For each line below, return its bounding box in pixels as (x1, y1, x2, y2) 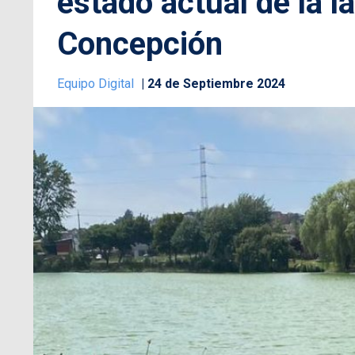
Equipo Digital (57, 75, 137, 91)
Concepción (57, 25, 223, 63)
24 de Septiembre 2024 (147, 75, 285, 91)
